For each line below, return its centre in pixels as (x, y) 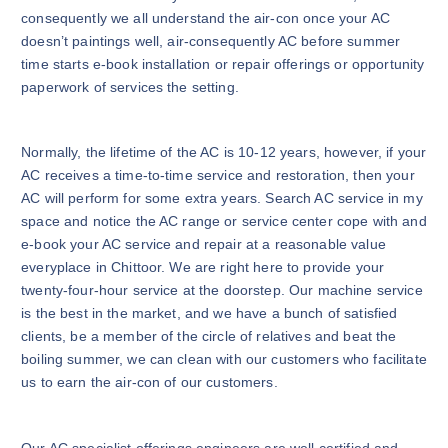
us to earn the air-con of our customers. (149, 382)
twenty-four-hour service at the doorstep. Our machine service (222, 290)
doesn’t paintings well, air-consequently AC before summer (211, 40)
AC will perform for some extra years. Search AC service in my (222, 198)
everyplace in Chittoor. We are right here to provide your (203, 267)
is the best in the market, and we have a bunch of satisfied (209, 313)
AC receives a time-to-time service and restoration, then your (218, 175)
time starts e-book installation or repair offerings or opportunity (223, 63)
